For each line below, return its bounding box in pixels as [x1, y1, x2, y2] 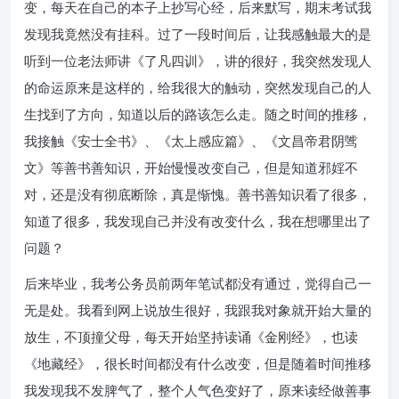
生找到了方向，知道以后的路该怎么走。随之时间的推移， [24, 105, 371, 123]
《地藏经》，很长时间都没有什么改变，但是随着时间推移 [24, 354, 371, 372]
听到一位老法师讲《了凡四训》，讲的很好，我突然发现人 [24, 52, 371, 69]
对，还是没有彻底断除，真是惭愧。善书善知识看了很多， [24, 185, 371, 203]
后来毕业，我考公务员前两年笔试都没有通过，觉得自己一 [24, 274, 371, 292]
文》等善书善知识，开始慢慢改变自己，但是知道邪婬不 [24, 159, 358, 176]
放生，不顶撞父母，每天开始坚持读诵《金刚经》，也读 [24, 328, 358, 346]
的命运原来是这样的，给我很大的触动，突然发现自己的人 [24, 78, 371, 96]
